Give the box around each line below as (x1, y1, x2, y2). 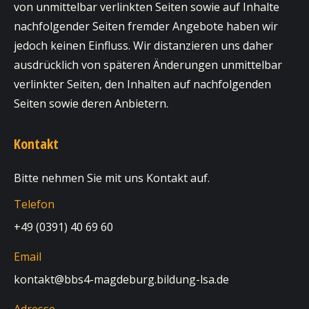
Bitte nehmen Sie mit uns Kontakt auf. (14, 170, 210, 186)
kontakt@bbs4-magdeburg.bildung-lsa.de (14, 272, 229, 287)
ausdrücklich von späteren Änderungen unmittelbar (14, 57, 282, 72)
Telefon (14, 197, 54, 212)
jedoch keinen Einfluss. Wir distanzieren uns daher (14, 38, 273, 53)
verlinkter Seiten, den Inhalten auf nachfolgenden (14, 77, 271, 92)
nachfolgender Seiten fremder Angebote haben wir (14, 19, 278, 34)
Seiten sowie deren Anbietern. (14, 96, 168, 111)
